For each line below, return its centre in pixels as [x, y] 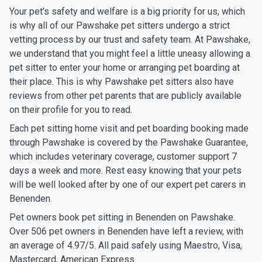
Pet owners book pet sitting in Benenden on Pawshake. [122, 217]
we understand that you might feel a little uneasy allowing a [130, 54]
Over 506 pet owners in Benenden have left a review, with [126, 231]
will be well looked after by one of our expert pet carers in [127, 185]
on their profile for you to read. [71, 110]
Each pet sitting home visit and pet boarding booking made [129, 128]
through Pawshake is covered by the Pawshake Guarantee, [129, 142]
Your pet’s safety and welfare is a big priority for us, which [127, 11]
